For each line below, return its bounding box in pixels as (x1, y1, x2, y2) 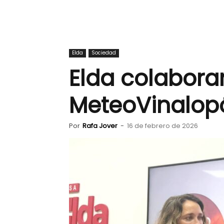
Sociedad (91, 49, 116, 56)
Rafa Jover (82, 121, 117, 130)
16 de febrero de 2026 (127, 121, 198, 130)
